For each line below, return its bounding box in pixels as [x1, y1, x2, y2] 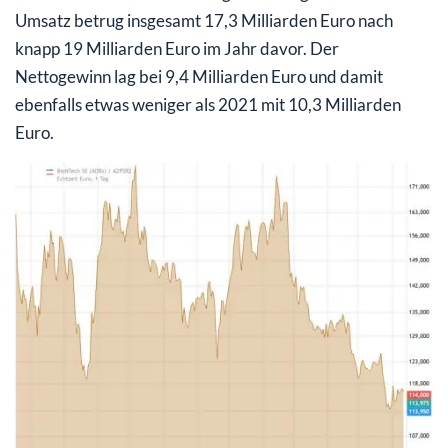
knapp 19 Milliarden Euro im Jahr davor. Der [15, 37, 339, 59]
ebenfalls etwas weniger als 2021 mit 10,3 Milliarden [15, 93, 401, 115]
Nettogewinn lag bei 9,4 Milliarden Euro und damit [15, 65, 383, 87]
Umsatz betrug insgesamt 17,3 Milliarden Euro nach [15, 9, 393, 31]
